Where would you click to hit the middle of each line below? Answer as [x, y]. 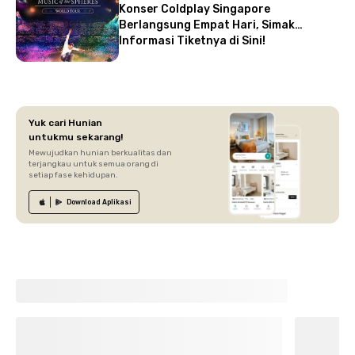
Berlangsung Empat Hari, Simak [207, 25]
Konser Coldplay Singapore [195, 10]
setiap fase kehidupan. [73, 176]
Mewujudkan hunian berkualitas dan [100, 153]
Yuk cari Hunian [65, 123]
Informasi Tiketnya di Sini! [192, 41]
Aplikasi [116, 202]
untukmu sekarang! [76, 137]
